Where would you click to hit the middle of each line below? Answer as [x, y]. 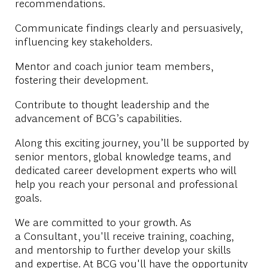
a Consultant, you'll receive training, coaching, [124, 235]
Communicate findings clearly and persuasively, [128, 27]
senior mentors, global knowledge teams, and [123, 156]
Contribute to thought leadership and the [112, 103]
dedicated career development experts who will [125, 169]
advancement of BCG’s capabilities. [98, 117]
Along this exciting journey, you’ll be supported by [132, 142]
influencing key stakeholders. [83, 41]
